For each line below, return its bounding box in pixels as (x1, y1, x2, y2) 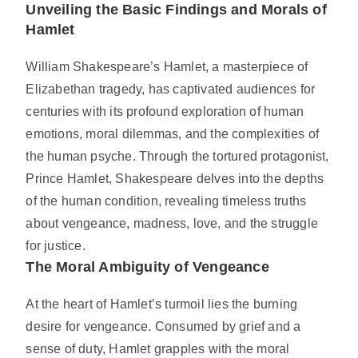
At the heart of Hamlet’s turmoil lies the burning (26, 297, 298, 312)
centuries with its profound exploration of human (26, 105, 304, 119)
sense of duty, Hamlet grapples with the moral (26, 342, 290, 356)
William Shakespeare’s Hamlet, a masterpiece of (26, 60, 308, 74)
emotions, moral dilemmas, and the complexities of (26, 127, 320, 141)
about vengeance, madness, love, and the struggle (26, 217, 319, 231)
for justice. (26, 239, 86, 253)
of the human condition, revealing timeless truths (26, 194, 307, 209)
